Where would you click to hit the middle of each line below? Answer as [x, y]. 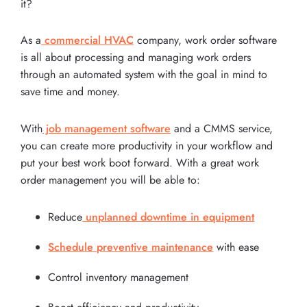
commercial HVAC [87, 40]
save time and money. [70, 92]
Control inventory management [119, 278]
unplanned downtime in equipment [169, 217]
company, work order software [205, 40]
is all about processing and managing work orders [136, 58]
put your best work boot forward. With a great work [140, 163]
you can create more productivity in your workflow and [147, 146]
